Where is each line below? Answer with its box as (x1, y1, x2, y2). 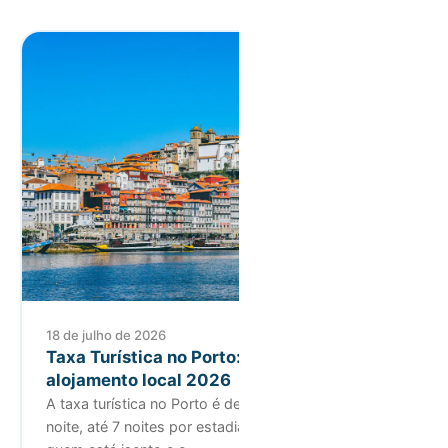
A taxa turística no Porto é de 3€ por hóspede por (46, 395, 382, 413)
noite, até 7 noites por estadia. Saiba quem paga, (46, 418, 374, 436)
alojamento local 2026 (46, 370, 231, 391)
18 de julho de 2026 (46, 327, 166, 344)
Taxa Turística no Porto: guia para (46, 347, 323, 368)
